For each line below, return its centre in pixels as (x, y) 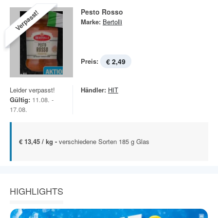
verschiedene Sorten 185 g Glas (104, 141)
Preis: (90, 61)
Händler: (93, 90)
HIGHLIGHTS (36, 191)
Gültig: (20, 100)
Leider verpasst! (32, 90)
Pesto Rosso (102, 12)
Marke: (91, 22)
